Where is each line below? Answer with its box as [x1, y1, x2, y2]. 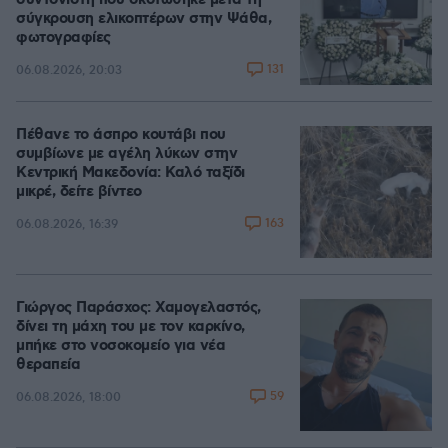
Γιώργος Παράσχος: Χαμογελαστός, [16, 298, 261, 318]
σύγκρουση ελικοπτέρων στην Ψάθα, [16, 9, 271, 29]
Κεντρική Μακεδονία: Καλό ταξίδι [16, 163, 245, 183]
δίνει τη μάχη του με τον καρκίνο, [16, 317, 245, 337]
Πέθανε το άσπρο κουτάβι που [16, 125, 226, 145]
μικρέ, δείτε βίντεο [16, 182, 142, 202]
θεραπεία [16, 355, 80, 375]
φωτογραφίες [16, 28, 111, 48]
